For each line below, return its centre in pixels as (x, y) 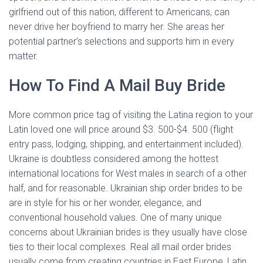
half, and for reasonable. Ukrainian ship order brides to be (126, 188)
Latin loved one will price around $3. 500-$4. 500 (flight (121, 129)
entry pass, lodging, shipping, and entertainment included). (126, 144)
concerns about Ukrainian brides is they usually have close (128, 232)
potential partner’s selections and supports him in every (122, 41)
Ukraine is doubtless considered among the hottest (114, 159)
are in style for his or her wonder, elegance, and (105, 203)
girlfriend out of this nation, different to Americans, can (119, 12)
